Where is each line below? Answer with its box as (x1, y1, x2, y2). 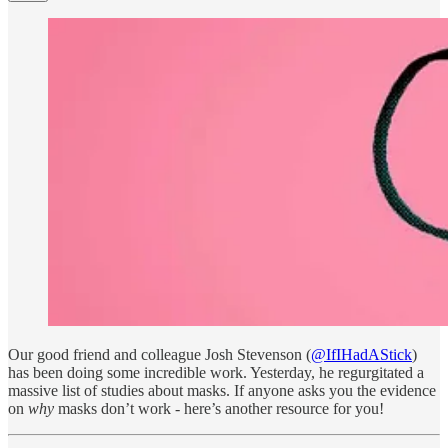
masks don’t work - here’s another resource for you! (54, 399, 384, 417)
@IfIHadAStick (311, 345, 412, 363)
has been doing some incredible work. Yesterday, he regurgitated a (8, 363, 424, 381)
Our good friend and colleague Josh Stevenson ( (8, 345, 311, 363)
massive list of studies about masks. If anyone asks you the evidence (8, 381, 436, 399)
